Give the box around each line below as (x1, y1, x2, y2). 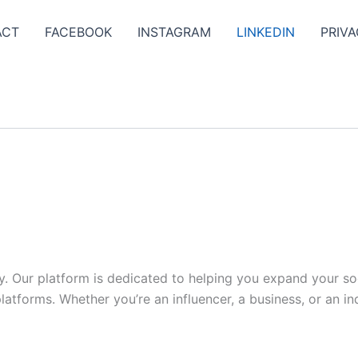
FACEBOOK (45, 24, 112, 40)
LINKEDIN (237, 24, 295, 40)
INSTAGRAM (137, 24, 211, 40)
